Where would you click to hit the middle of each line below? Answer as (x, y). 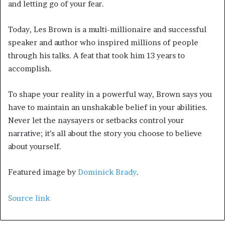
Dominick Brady (107, 172)
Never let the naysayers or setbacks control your (96, 121)
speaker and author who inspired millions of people (103, 43)
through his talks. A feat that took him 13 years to (96, 56)
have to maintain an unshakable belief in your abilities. (108, 107)
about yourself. (35, 147)
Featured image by (43, 172)
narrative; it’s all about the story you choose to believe (105, 134)
